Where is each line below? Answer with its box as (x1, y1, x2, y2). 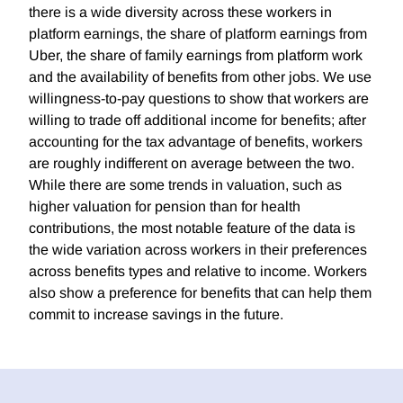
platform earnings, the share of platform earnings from (29, 26, 367, 42)
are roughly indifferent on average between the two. (29, 156, 354, 172)
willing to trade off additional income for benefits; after (29, 112, 366, 129)
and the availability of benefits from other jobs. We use (29, 69, 372, 85)
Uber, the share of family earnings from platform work (29, 48, 363, 64)
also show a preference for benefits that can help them (29, 285, 372, 301)
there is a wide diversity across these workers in (29, 4, 332, 21)
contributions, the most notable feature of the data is (29, 220, 355, 237)
